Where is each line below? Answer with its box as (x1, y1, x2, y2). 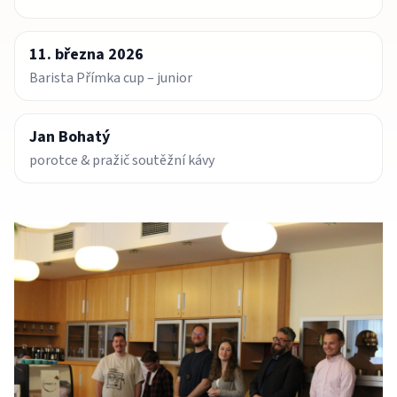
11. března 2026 (29, 43, 144, 66)
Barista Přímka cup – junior (29, 67, 192, 88)
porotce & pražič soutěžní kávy (29, 150, 214, 170)
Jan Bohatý (29, 125, 110, 148)
